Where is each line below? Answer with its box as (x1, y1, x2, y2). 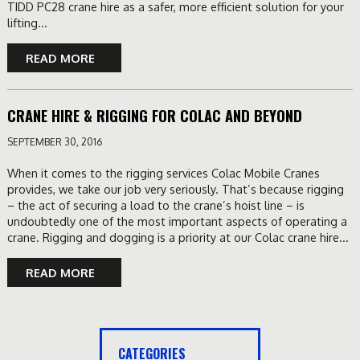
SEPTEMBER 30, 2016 (6, 136, 102, 149)
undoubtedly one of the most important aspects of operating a (6, 214, 347, 229)
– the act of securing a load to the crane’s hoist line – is (6, 198, 305, 213)
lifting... (6, 15, 47, 31)
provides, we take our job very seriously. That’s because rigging (6, 182, 344, 197)
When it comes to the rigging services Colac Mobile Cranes (6, 166, 320, 181)
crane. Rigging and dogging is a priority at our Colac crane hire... (6, 230, 349, 245)
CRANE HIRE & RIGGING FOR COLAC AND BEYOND (6, 104, 302, 127)
